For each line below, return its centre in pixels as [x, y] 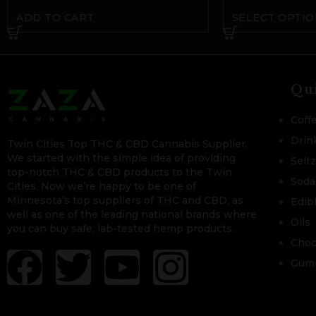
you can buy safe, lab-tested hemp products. [121, 229]
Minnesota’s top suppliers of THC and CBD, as [125, 201]
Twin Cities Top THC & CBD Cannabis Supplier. [127, 144]
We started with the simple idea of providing [121, 158]
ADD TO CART [55, 17]
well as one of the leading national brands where [132, 215]
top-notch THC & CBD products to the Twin [120, 172]
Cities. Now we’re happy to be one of [102, 187]
